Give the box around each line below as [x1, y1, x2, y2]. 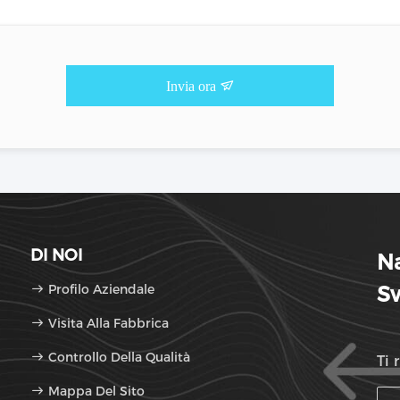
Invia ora [166, 79, 220, 94]
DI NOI [30, 246, 82, 265]
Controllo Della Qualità [45, 349, 190, 365]
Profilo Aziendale [48, 281, 154, 297]
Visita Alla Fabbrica [48, 315, 169, 331]
